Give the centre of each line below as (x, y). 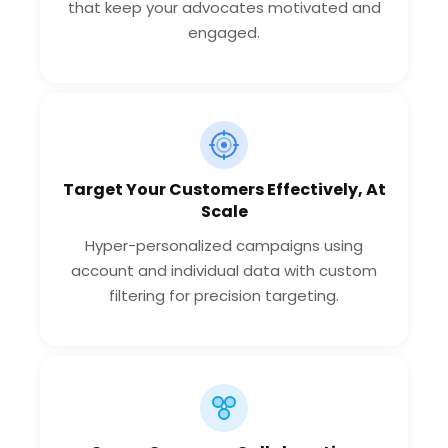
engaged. (224, 32)
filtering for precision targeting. (224, 295)
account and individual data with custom (224, 270)
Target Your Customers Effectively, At (224, 189)
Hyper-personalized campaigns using (224, 245)
